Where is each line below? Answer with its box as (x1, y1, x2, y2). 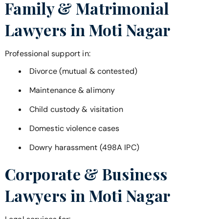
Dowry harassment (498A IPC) (29, 142, 139, 153)
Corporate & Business (5, 163, 168, 185)
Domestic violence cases (29, 123, 120, 134)
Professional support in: (5, 48, 90, 59)
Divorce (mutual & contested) (29, 66, 137, 77)
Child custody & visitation (29, 104, 123, 115)
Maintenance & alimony (29, 85, 115, 96)
